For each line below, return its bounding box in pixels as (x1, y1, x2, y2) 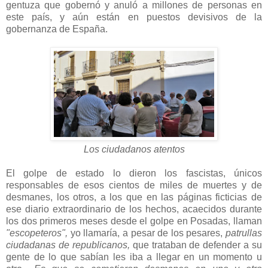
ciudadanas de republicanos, (6, 239, 130, 250)
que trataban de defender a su (129, 239, 262, 250)
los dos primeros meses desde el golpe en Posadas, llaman (6, 215, 262, 226)
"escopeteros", (6, 227, 71, 238)
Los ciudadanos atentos (83, 144, 185, 154)
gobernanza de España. (6, 23, 108, 34)
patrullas (226, 227, 262, 238)
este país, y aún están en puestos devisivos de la (6, 11, 262, 22)
